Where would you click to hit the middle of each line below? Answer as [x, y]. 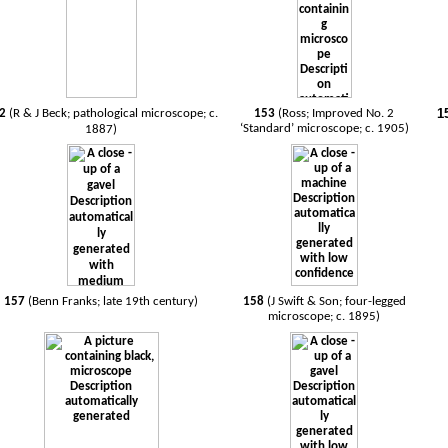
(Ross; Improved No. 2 [336, 113]
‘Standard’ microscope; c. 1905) [324, 128]
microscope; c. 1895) [324, 316]
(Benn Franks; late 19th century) [113, 301]
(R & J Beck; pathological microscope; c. [113, 113]
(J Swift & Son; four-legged [336, 301]
